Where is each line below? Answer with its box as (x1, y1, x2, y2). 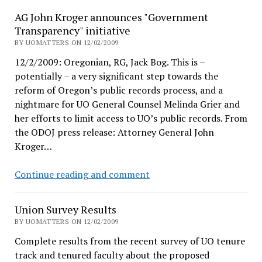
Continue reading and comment (14, 168, 150, 181)
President (149, 3, 190, 16)
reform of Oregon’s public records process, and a (14, 84, 223, 96)
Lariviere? (149, 17, 190, 30)
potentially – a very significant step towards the (14, 70, 218, 82)
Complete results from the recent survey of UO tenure (14, 235, 245, 247)
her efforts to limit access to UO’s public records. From (14, 112, 247, 125)
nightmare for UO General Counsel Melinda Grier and (14, 98, 240, 111)
